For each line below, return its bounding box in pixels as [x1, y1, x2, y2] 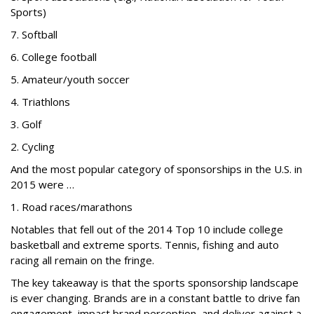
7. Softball [11, 27, 57, 41]
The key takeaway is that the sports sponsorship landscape [11, 275, 299, 289]
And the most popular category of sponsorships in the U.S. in [11, 162, 302, 176]
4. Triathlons [11, 95, 70, 109]
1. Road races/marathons [11, 200, 132, 214]
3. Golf [11, 117, 41, 131]
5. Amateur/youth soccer [11, 72, 130, 86]
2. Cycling [11, 139, 55, 153]
